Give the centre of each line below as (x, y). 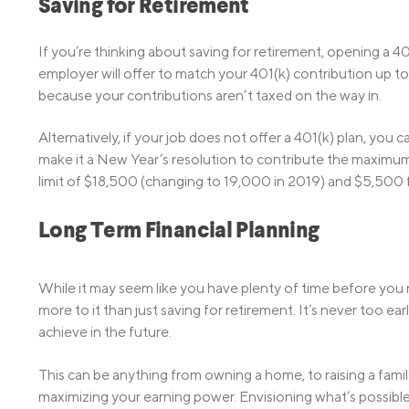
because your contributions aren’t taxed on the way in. (210, 95)
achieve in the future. (105, 332)
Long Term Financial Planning (179, 232)
